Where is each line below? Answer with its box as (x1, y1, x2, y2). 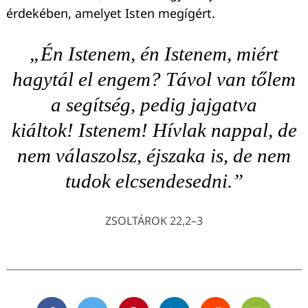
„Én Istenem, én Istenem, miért (30, 43, 278, 65)
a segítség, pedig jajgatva (51, 93, 257, 116)
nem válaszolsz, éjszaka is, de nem (17, 144, 291, 167)
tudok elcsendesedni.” (65, 170, 243, 192)
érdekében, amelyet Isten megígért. (6, 5, 215, 22)
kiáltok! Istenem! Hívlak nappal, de (11, 119, 297, 142)
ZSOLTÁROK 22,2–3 (105, 213, 203, 229)
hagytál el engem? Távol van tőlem (12, 68, 296, 91)
